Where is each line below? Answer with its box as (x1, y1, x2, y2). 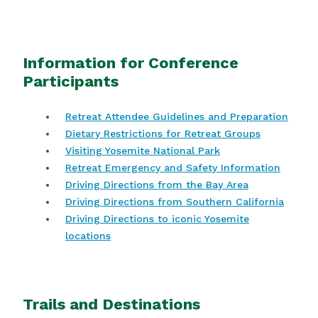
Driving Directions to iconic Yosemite (65, 213, 249, 225)
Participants (23, 72, 119, 91)
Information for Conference (23, 54, 238, 72)
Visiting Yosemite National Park (65, 145, 220, 157)
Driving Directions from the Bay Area (65, 179, 248, 191)
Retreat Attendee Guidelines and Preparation (65, 111, 288, 123)
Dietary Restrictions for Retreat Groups (65, 128, 261, 140)
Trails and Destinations (23, 295, 200, 314)
